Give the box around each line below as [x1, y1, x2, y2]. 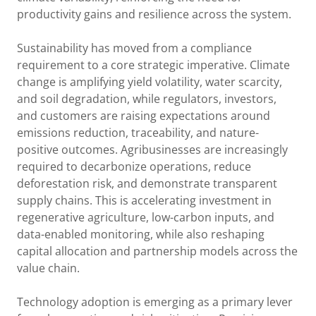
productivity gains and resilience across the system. [17, 6, 291, 23]
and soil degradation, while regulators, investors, [17, 91, 276, 107]
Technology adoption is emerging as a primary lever [17, 294, 293, 310]
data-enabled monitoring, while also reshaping [17, 226, 265, 243]
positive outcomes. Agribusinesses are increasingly [17, 142, 288, 158]
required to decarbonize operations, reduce [17, 159, 251, 175]
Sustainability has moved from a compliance [17, 40, 252, 56]
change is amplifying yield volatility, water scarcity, [17, 74, 282, 90]
